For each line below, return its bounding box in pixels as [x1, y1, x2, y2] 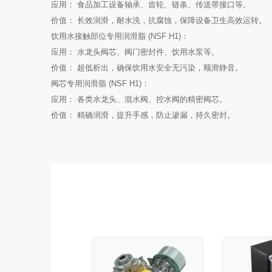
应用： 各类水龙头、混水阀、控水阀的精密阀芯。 [51, 94, 227, 104]
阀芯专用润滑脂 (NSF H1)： [51, 78, 149, 88]
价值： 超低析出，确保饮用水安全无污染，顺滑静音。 [51, 63, 243, 72]
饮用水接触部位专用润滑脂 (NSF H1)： [51, 31, 189, 41]
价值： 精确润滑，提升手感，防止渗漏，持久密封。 [51, 110, 235, 120]
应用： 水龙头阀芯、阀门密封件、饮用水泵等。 [51, 47, 219, 56]
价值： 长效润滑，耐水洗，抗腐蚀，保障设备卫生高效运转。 [51, 15, 267, 25]
